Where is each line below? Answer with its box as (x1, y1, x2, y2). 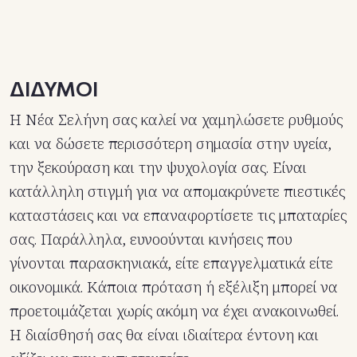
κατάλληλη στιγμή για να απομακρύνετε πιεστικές (10, 181, 345, 202)
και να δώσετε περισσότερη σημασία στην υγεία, (10, 133, 331, 155)
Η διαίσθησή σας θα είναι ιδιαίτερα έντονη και (10, 324, 319, 346)
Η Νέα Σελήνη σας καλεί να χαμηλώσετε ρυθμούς (10, 109, 343, 131)
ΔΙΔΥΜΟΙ (10, 76, 98, 101)
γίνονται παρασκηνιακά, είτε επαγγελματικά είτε (10, 253, 333, 274)
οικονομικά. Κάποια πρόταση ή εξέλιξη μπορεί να (10, 277, 338, 298)
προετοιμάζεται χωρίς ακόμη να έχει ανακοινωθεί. (10, 300, 339, 322)
